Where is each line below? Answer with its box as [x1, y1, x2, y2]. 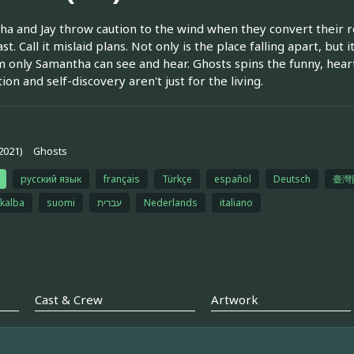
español [213, 171, 251, 186]
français [103, 171, 140, 186]
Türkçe [161, 171, 192, 186]
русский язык [20, 171, 81, 186]
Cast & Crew [34, 292, 103, 308]
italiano [219, 195, 253, 209]
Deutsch [273, 171, 311, 186]
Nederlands [143, 195, 198, 209]
